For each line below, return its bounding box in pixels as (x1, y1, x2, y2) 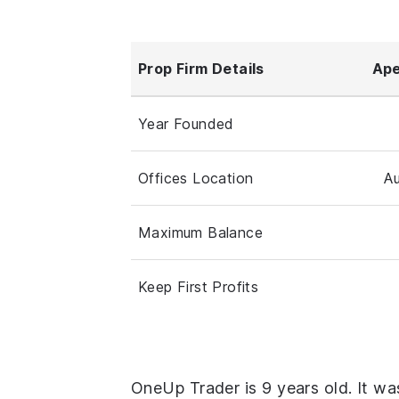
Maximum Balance (138, 224, 263, 242)
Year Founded (138, 115, 234, 134)
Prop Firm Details (138, 60, 265, 78)
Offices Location (138, 169, 254, 188)
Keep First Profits (138, 278, 259, 297)
